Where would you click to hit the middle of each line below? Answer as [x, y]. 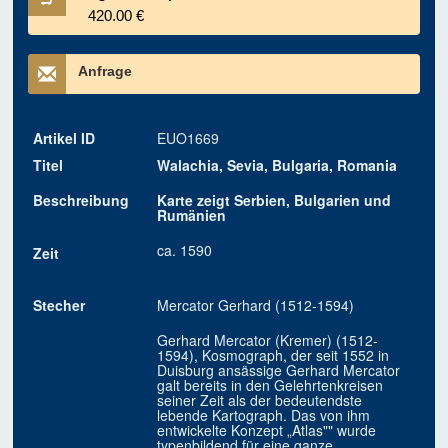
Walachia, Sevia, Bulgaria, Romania [277, 165]
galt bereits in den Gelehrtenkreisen [270, 385]
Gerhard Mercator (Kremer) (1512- [268, 340]
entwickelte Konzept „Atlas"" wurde [267, 430]
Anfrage [105, 71]
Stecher [59, 305]
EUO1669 [188, 138]
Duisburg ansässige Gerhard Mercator [279, 370]
